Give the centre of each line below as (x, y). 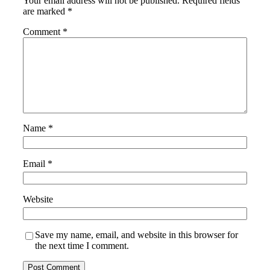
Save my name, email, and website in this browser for (137, 234)
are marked (45, 11)
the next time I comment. (82, 245)
